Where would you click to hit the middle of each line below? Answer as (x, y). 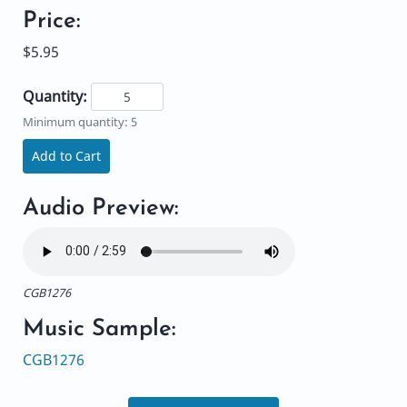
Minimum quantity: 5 (80, 121)
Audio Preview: (101, 208)
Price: (52, 22)
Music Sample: (99, 329)
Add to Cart (66, 155)
